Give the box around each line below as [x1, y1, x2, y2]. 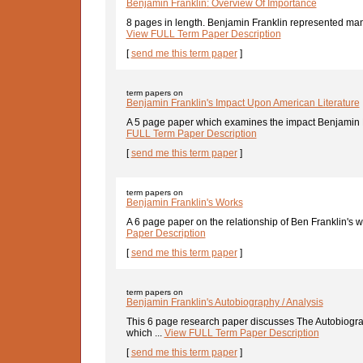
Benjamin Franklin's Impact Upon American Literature [126, 97, 360, 109]
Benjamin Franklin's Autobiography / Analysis [126, 297, 323, 308]
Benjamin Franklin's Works [126, 197, 243, 208]
